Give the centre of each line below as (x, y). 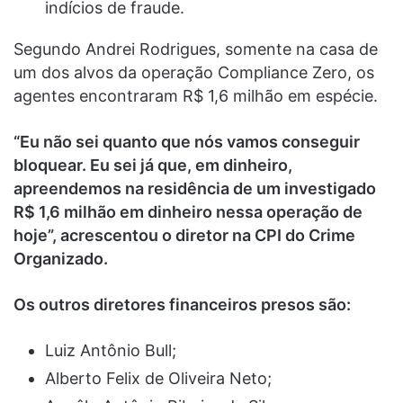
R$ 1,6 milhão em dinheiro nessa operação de (188, 211)
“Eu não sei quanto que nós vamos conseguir (187, 141)
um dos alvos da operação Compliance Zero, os (194, 72)
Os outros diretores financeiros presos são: (184, 304)
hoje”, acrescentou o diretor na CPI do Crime (184, 235)
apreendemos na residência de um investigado (195, 188)
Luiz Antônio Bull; (111, 350)
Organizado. (61, 258)
